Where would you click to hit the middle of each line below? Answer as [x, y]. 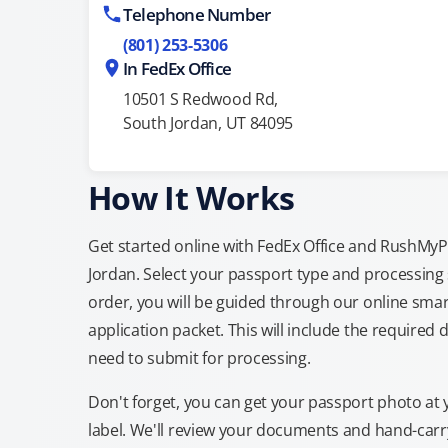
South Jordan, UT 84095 [208, 123]
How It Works [191, 197]
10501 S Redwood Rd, [200, 99]
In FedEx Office [177, 68]
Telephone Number [197, 14]
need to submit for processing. [199, 358]
